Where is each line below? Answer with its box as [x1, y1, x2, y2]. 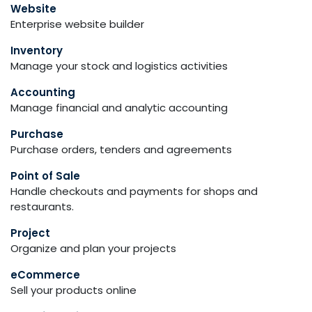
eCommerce [10, 267, 80, 282]
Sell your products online [10, 283, 136, 297]
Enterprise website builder [10, 17, 144, 31]
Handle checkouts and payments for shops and [10, 184, 258, 198]
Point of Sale [10, 169, 80, 183]
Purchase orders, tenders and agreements [10, 142, 232, 157]
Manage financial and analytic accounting [10, 100, 228, 115]
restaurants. [10, 199, 74, 214]
